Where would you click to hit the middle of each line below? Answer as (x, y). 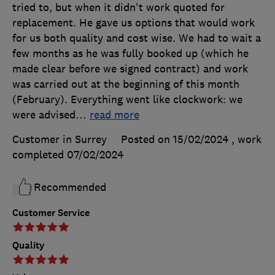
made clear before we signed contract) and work (130, 69)
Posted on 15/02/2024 (175, 140)
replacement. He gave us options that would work (134, 23)
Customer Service (51, 213)
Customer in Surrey (60, 140)
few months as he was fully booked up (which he (130, 54)
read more (114, 115)
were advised (44, 115)
